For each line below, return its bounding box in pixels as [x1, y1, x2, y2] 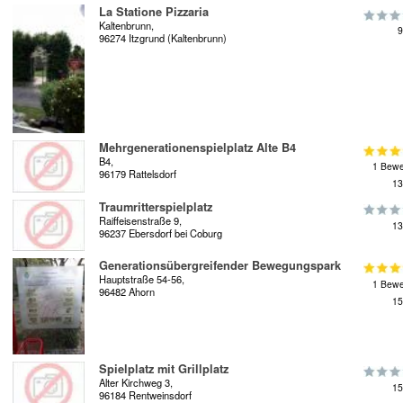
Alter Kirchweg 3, [99, 374, 173, 390]
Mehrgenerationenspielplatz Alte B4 [99, 139, 296, 157]
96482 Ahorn [99, 284, 155, 300]
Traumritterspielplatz [99, 198, 212, 215]
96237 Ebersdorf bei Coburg [99, 225, 222, 240]
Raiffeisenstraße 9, [99, 212, 182, 228]
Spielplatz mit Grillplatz [99, 360, 228, 377]
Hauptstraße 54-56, [99, 272, 184, 287]
